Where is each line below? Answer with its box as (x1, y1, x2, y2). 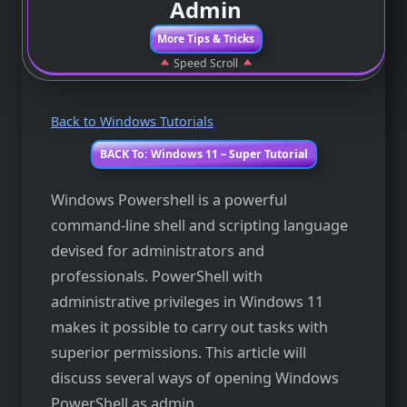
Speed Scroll (171, 55, 242, 71)
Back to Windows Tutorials (51, 112, 213, 130)
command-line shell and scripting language (51, 215, 348, 236)
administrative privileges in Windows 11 (51, 292, 323, 313)
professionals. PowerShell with (51, 266, 263, 287)
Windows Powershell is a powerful (51, 190, 287, 211)
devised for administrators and (51, 241, 264, 262)
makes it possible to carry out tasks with (51, 317, 328, 338)
